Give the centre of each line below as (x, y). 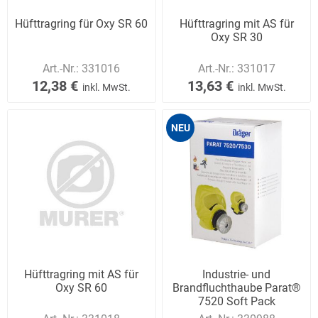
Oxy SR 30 (236, 38)
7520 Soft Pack (236, 302)
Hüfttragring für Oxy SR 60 (82, 24)
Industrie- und (237, 275)
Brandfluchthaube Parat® (236, 288)
